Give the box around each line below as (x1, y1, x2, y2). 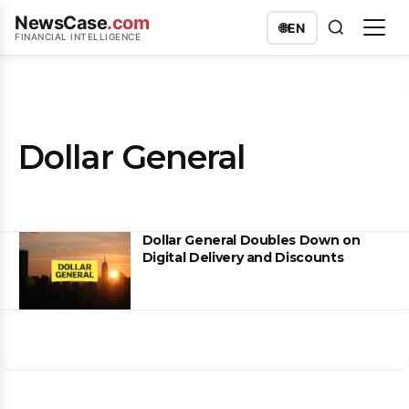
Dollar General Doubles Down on (142, 232, 361, 248)
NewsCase (15, 12, 107, 34)
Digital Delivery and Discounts (142, 249, 344, 266)
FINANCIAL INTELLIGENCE (15, 31, 141, 42)
